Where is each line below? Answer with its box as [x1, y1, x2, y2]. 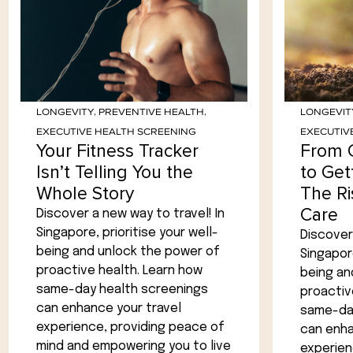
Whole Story [36, 183, 134, 206]
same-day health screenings [36, 283, 208, 297]
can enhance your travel [36, 302, 181, 316]
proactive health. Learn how [36, 264, 203, 278]
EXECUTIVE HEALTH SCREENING [36, 124, 196, 139]
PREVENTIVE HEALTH [98, 105, 204, 120]
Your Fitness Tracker [36, 140, 199, 163]
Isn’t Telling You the [36, 162, 193, 184]
